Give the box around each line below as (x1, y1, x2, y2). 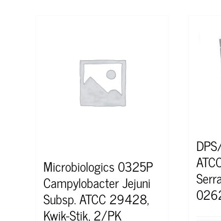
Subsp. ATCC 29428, (43, 187, 149, 209)
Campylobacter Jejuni (43, 171, 150, 193)
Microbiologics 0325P (43, 155, 153, 177)
